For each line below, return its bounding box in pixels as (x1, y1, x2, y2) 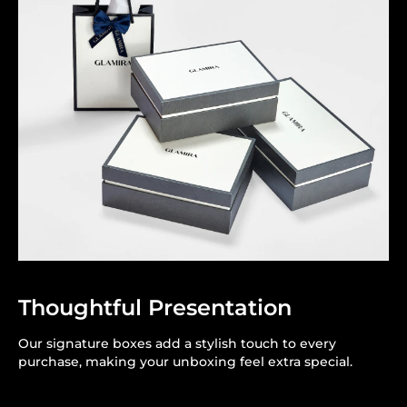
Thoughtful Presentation (18, 293, 292, 321)
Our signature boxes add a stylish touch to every (18, 334, 336, 352)
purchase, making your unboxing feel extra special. (18, 352, 352, 370)
